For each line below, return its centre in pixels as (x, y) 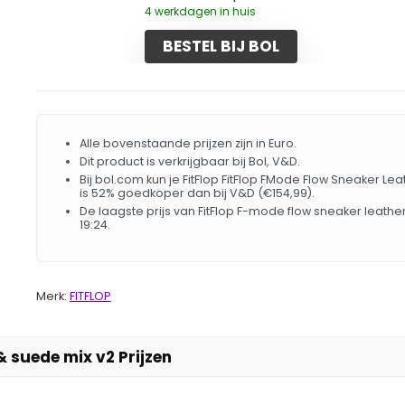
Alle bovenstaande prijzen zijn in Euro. (188, 143)
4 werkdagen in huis (200, 11)
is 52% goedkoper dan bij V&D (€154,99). (197, 193)
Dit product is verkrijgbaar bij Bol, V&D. (189, 161)
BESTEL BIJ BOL (221, 46)
